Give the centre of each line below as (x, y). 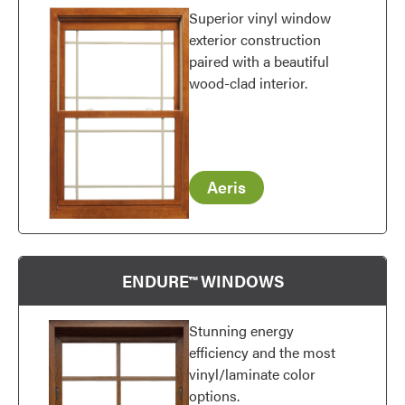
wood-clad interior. (249, 82)
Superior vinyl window (260, 17)
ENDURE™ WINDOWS (202, 281)
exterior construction (255, 39)
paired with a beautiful (259, 61)
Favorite (372, 126)
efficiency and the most (263, 353)
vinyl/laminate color (253, 374)
